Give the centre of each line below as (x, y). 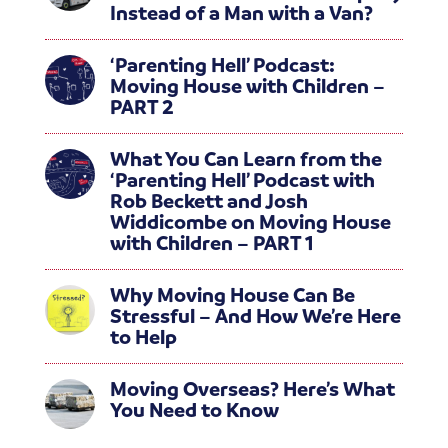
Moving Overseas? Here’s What (252, 388)
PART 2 (141, 106)
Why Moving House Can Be (232, 294)
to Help (143, 336)
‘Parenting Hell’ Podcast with (242, 179)
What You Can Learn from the (245, 158)
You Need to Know (194, 409)
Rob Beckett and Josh (208, 200)
